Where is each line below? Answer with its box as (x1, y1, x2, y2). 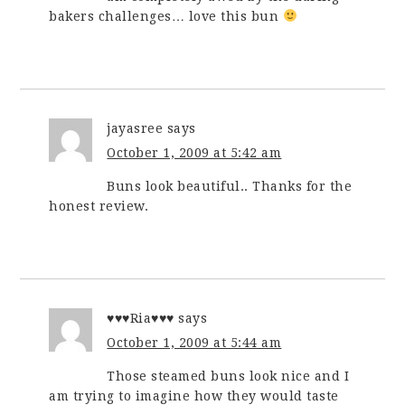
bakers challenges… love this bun (49, 8, 283, 24)
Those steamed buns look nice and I (107, 368, 350, 383)
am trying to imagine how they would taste (49, 388, 339, 403)
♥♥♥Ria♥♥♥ (107, 310, 174, 325)
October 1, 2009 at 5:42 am (107, 145, 282, 160)
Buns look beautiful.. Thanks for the (107, 178, 353, 193)
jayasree (107, 120, 164, 136)
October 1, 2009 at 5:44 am (107, 334, 282, 350)
